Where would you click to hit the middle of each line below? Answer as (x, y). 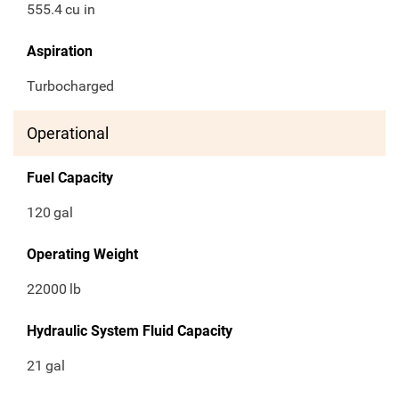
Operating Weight (82, 255)
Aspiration (60, 52)
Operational (68, 134)
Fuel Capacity (70, 178)
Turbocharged (70, 86)
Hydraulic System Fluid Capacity (130, 331)
